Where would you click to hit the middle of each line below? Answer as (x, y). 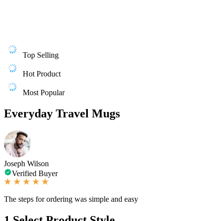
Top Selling (41, 55)
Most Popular (44, 92)
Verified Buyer (35, 173)
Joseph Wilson (26, 163)
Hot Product (42, 74)
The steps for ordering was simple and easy (71, 199)
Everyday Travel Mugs (62, 113)
